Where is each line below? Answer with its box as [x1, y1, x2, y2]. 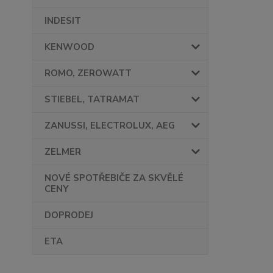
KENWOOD [44, 41, 94, 54]
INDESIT [44, 15, 81, 27]
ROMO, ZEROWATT [44, 67, 132, 80]
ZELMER [44, 146, 81, 158]
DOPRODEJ [44, 209, 93, 222]
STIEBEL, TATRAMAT [44, 93, 140, 106]
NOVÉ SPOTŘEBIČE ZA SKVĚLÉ [44, 172, 183, 185]
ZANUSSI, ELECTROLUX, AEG [44, 119, 175, 132]
